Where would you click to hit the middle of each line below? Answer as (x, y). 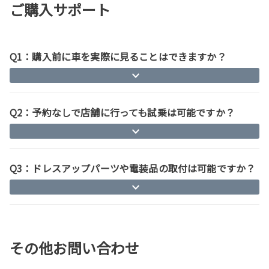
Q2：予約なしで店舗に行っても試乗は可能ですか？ (122, 112)
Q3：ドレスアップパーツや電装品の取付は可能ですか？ (133, 168)
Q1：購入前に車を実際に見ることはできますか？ (118, 56)
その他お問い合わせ (74, 247)
